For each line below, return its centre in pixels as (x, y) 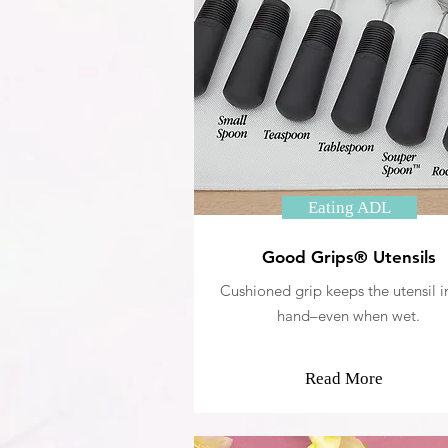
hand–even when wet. (348, 315)
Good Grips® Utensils (348, 257)
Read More (343, 378)
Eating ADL (349, 207)
